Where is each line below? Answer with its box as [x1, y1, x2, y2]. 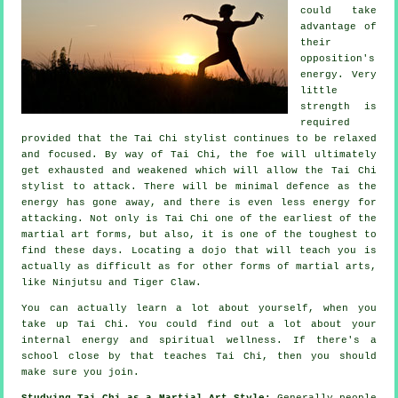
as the [330, 180, 377, 192]
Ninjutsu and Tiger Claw [52, 276, 196, 288]
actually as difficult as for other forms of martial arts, [21, 260, 377, 272]
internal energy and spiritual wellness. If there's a [21, 334, 377, 346]
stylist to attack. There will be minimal [21, 180, 287, 192]
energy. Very [300, 68, 377, 80]
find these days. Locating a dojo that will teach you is [21, 244, 377, 256]
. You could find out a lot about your [123, 318, 377, 330]
